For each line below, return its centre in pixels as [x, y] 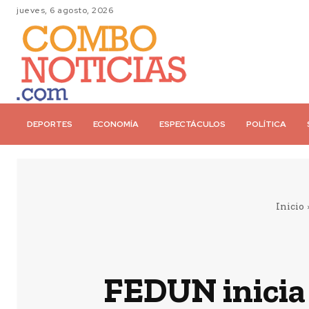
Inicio [290, 206]
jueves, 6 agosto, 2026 [65, 10]
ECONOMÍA [116, 124]
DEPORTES [50, 124]
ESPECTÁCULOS [192, 124]
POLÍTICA [266, 124]
